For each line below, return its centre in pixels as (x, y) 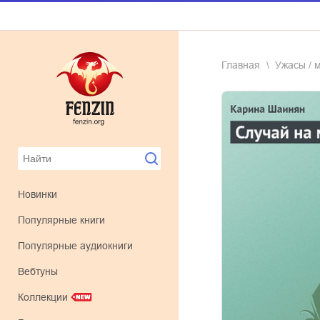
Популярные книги (65, 220)
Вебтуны (41, 271)
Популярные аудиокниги (79, 246)
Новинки (41, 194)
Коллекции (43, 297)
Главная (241, 65)
